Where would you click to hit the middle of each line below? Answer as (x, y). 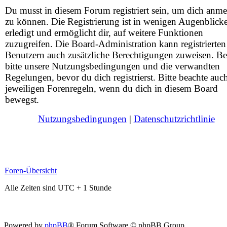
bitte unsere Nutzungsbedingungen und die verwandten (112, 66)
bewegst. (22, 100)
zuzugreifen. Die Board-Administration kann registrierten (116, 44)
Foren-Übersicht (31, 171)
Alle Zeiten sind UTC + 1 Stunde (58, 188)
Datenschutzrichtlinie (174, 119)
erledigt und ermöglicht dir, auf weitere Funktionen (104, 33)
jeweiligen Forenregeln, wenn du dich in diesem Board (111, 88)
